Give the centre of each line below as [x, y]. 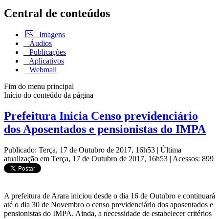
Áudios [40, 43]
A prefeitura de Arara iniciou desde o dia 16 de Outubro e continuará [109, 196]
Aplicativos [46, 61]
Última [171, 150]
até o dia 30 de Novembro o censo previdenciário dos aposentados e [109, 204]
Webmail [42, 69]
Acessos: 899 [193, 158]
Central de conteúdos [57, 13]
